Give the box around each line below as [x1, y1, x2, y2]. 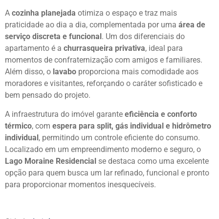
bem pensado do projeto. [5, 90, 90, 100]
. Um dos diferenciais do [102, 32, 185, 42]
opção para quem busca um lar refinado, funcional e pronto [5, 168, 209, 177]
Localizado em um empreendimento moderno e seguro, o [5, 144, 201, 154]
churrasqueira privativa [64, 44, 145, 53]
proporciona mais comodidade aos [76, 67, 198, 77]
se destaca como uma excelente [96, 156, 209, 166]
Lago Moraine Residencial [5, 156, 96, 166]
